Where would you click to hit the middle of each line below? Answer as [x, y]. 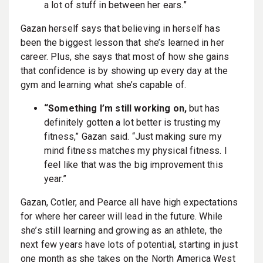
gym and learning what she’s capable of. [104, 85]
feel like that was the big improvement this [134, 164]
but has [203, 108]
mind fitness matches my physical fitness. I [136, 150]
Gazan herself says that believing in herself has [120, 28]
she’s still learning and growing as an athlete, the [122, 230]
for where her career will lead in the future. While [122, 216]
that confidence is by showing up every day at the [124, 70]
